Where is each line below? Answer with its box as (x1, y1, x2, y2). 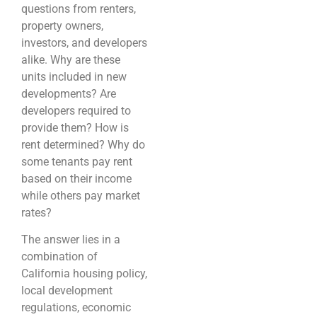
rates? (21, 205, 52, 219)
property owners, (21, 18, 103, 33)
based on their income (21, 171, 132, 185)
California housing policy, (21, 267, 147, 281)
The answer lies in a (21, 233, 120, 247)
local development (21, 284, 113, 298)
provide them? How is (21, 120, 129, 134)
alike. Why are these (21, 52, 120, 67)
